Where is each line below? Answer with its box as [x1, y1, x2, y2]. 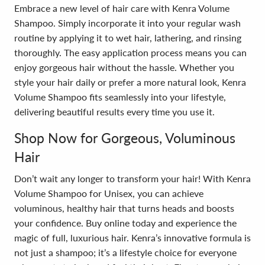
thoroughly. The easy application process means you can [14, 47, 247, 58]
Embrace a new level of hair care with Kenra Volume [14, 2, 230, 14]
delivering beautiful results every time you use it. [14, 106, 215, 117]
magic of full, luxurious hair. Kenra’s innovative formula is [14, 232, 251, 243]
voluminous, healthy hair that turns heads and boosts [14, 202, 234, 214]
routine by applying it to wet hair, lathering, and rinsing [14, 32, 241, 43]
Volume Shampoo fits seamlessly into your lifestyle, [14, 91, 226, 102]
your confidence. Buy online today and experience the [14, 217, 237, 228]
